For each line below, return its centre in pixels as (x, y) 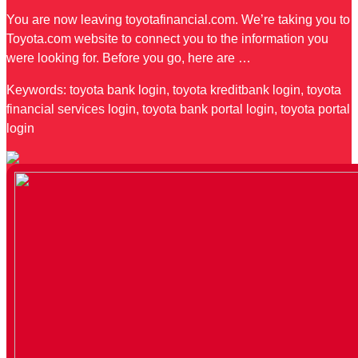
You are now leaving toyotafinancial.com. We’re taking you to (178, 20)
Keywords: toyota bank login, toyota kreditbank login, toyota (174, 90)
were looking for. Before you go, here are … (129, 58)
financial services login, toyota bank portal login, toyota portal (178, 109)
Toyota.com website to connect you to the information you (167, 39)
